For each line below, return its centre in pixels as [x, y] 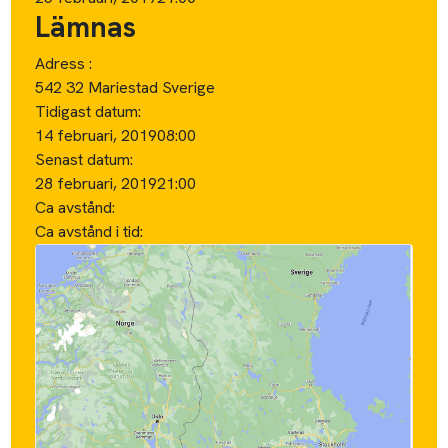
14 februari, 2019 [96, 135]
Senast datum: [84, 159]
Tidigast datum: [88, 111]
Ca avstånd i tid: [91, 231]
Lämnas [86, 26]
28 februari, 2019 [96, 183]
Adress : [64, 63]
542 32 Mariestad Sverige [125, 87]
